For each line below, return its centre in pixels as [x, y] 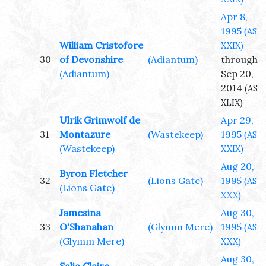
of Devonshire [91, 60]
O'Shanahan [86, 227]
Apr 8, [234, 17]
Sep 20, [237, 74]
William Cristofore [101, 45]
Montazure [85, 134]
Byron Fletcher [94, 174]
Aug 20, [237, 167]
